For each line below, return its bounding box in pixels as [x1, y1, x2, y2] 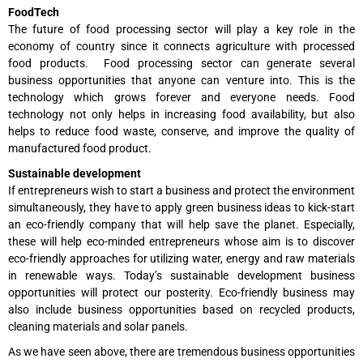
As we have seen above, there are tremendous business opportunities [8, 345, 355, 359]
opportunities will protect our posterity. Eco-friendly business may [8, 286, 355, 300]
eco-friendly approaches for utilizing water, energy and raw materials [8, 252, 355, 266]
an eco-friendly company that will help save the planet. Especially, [8, 218, 355, 232]
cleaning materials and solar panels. [8, 320, 188, 334]
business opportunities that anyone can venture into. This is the [8, 74, 355, 88]
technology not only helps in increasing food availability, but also [8, 108, 355, 122]
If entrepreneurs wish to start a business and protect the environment [8, 184, 355, 198]
